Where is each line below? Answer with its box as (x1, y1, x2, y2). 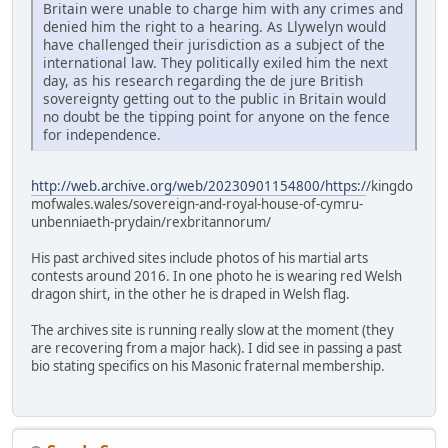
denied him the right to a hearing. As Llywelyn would (43, 16, 386, 36)
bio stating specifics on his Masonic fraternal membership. (31, 356, 385, 375)
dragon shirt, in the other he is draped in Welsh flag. (31, 284, 350, 303)
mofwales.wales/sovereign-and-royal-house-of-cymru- (31, 194, 363, 213)
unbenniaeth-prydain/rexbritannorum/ (31, 212, 271, 231)
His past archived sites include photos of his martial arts (31, 248, 368, 267)
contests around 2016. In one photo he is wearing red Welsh (31, 266, 402, 285)
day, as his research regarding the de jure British (43, 70, 363, 90)
